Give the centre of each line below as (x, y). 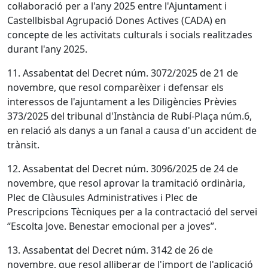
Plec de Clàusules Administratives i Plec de (102, 197)
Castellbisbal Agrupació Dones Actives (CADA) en (117, 20)
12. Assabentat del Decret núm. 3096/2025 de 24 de (123, 169)
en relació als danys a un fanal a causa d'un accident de (132, 130)
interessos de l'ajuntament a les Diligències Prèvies (122, 102)
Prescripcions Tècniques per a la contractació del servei (132, 212)
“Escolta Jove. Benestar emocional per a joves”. (112, 226)
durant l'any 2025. (47, 49)
